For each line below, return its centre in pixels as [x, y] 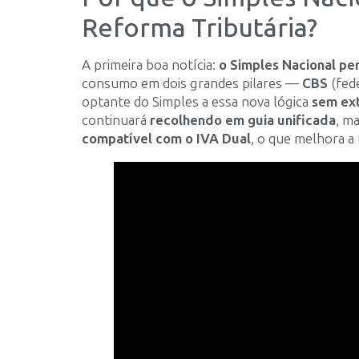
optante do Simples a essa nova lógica [197, 102]
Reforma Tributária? [200, 28]
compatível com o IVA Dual [166, 139]
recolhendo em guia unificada [243, 120]
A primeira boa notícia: [150, 65]
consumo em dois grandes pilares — [192, 83]
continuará [116, 120]
